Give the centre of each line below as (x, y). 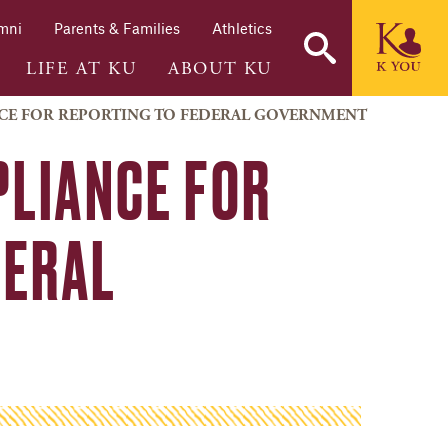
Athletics (242, 28)
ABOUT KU (220, 68)
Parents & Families (117, 28)
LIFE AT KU (81, 68)
